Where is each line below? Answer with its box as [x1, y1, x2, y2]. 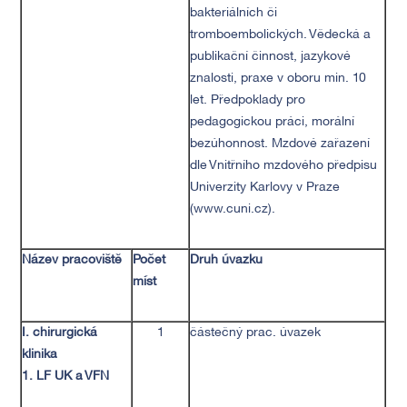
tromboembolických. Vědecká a [190, 29, 372, 41]
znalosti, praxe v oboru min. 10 [190, 73, 367, 84]
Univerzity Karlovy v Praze [190, 182, 341, 194]
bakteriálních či [190, 7, 278, 19]
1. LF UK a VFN [22, 371, 110, 382]
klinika [22, 349, 58, 361]
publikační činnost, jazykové [190, 51, 352, 63]
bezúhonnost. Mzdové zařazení [190, 138, 371, 150]
